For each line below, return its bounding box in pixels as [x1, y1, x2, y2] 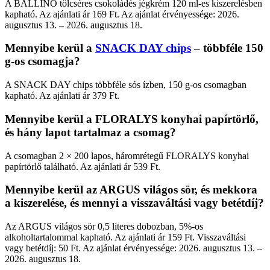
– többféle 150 [191, 42, 263, 55]
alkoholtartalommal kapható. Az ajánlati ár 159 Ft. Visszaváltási [5, 231, 246, 242]
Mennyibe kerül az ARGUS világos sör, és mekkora [5, 183, 257, 196]
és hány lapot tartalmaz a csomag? [5, 125, 176, 139]
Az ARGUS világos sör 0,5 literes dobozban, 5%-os [5, 221, 203, 231]
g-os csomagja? [5, 55, 80, 68]
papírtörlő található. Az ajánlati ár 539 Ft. [5, 161, 160, 172]
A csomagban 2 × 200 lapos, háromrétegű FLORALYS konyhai [5, 150, 249, 161]
